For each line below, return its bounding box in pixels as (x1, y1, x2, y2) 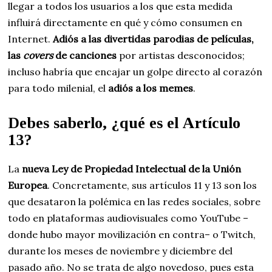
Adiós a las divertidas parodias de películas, (53, 32, 254, 45)
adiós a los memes (108, 81, 194, 94)
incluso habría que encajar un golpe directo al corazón (8, 65, 263, 78)
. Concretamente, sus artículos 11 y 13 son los (47, 178, 257, 191)
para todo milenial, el (8, 81, 109, 94)
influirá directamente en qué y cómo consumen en (8, 16, 243, 29)
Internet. (8, 32, 53, 45)
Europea (8, 178, 48, 191)
